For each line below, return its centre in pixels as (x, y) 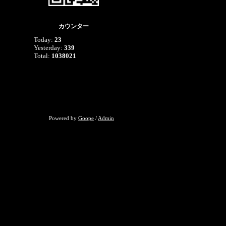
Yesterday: (49, 48)
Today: (44, 40)
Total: (43, 56)
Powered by (64, 118)
